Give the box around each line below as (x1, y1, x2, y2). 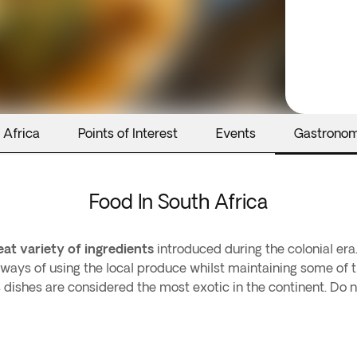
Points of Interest (78, 126, 178, 140)
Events (216, 126, 256, 140)
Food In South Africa (89, 190, 268, 212)
